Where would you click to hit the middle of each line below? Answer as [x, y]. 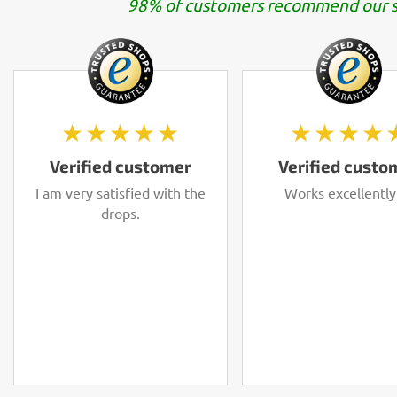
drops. [121, 212]
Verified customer [121, 166]
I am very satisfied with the [121, 192]
